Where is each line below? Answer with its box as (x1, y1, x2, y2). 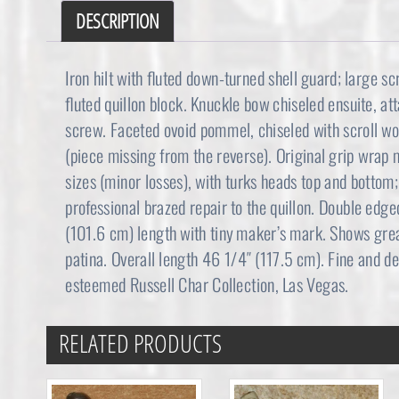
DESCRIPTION (76, 8, 159, 35)
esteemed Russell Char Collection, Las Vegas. (65, 272, 349, 298)
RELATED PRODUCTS (59, 326, 222, 361)
